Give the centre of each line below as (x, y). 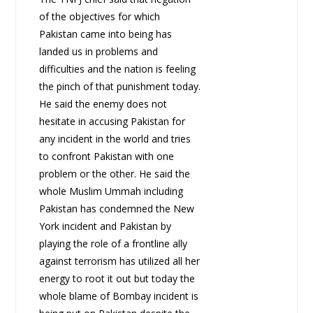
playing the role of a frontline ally (113, 244)
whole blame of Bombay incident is (118, 296)
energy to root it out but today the (117, 279)
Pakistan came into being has (105, 34)
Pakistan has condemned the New (116, 209)
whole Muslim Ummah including (111, 191)
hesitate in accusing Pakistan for (112, 122)
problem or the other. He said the (114, 174)
